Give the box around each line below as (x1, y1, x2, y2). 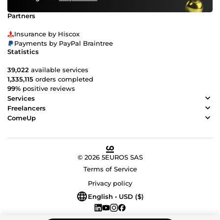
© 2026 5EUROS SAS (77, 153, 143, 162)
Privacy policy (88, 179, 132, 188)
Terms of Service (83, 165, 137, 173)
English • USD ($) (88, 192, 144, 200)
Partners (7, 12, 35, 20)
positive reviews (21, 84, 75, 93)
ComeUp (7, 113, 36, 122)
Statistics (7, 48, 39, 56)
